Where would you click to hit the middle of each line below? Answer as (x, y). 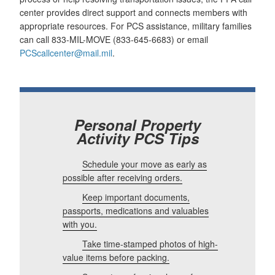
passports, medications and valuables (136, 210)
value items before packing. (116, 257)
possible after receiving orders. (122, 177)
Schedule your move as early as (145, 164)
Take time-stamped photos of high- (150, 243)
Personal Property (137, 124)
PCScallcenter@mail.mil (66, 52)
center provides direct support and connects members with (134, 12)
